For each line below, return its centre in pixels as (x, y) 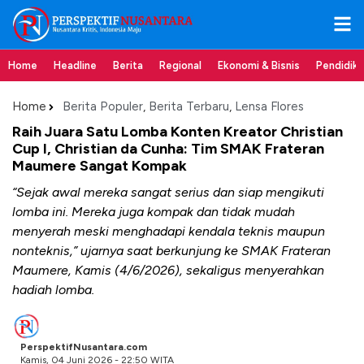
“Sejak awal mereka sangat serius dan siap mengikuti (168, 192)
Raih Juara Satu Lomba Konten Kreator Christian (178, 132)
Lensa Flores (269, 106)
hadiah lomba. (53, 290)
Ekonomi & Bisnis (259, 65)
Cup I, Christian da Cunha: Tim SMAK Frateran (168, 149)
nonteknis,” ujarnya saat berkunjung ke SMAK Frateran (171, 251)
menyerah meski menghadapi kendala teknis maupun (169, 231)
